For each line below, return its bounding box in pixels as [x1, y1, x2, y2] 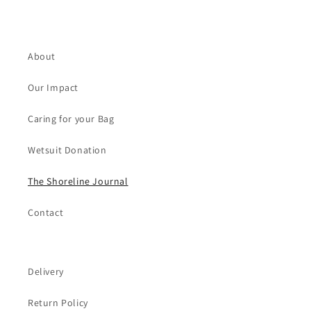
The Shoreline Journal [28, 175, 128, 187]
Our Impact [28, 81, 78, 94]
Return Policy [28, 296, 88, 309]
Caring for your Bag [28, 112, 115, 125]
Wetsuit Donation [28, 144, 107, 156]
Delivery [28, 265, 64, 278]
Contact [28, 206, 64, 219]
